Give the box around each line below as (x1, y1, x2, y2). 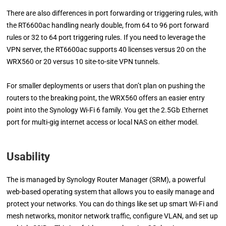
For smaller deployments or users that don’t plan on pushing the (7, 81, 205, 90)
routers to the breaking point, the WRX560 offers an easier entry (7, 93, 205, 102)
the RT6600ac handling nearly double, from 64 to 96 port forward (7, 21, 209, 29)
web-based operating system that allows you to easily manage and (7, 187, 215, 196)
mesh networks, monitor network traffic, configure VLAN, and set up (7, 211, 218, 220)
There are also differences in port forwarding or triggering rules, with (7, 9, 218, 17)
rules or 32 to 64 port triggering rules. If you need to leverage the (7, 33, 206, 41)
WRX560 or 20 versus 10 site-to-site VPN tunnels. (7, 57, 160, 66)
